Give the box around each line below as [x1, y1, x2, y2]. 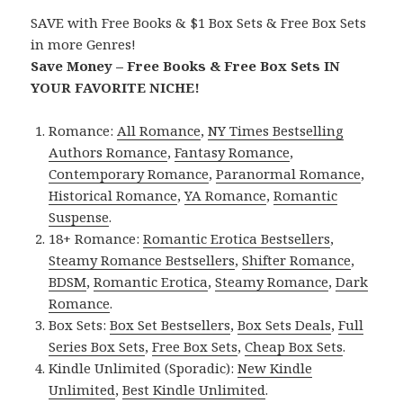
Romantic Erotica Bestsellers [143, 229, 331, 248]
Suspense [49, 208, 110, 227]
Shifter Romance [242, 251, 352, 270]
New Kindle [237, 359, 313, 378]
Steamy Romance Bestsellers [49, 251, 236, 270]
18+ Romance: [49, 229, 144, 248]
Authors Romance [49, 143, 168, 162]
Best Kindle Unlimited [122, 381, 266, 399]
